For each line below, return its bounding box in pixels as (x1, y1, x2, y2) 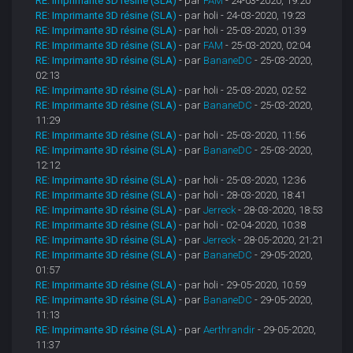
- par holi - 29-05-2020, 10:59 (179, 279, 307, 292)
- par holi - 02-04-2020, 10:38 (179, 219, 307, 232)
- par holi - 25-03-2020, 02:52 (179, 84, 307, 97)
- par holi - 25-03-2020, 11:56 (179, 129, 307, 142)
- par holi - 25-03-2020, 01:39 (179, 24, 307, 37)
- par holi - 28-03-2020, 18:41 (179, 189, 307, 202)
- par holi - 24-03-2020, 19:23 (179, 9, 307, 22)
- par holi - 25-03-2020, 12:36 (179, 174, 307, 187)
